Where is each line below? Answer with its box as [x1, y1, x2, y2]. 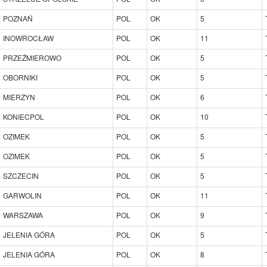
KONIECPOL [3, 111, 44, 122]
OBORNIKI [3, 72, 38, 82]
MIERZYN [3, 91, 35, 102]
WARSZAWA [3, 209, 43, 220]
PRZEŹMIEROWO [3, 52, 61, 63]
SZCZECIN [3, 170, 39, 181]
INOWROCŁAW [3, 32, 54, 43]
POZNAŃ [3, 13, 33, 23]
